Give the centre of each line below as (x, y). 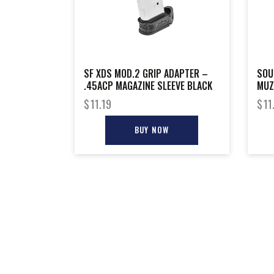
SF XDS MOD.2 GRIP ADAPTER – (146, 73)
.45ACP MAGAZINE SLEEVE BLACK (148, 85)
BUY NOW (152, 129)
